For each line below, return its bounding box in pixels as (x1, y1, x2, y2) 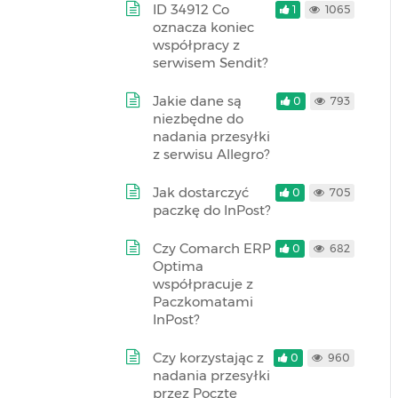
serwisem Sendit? (153, 54, 267, 71)
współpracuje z (153, 275, 253, 292)
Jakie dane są (153, 92, 242, 109)
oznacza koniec (153, 19, 254, 36)
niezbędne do (153, 110, 243, 127)
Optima (153, 258, 203, 275)
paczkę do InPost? (153, 202, 270, 219)
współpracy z (153, 36, 240, 53)
